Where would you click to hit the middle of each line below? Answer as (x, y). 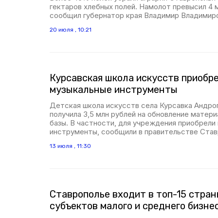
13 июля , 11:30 (70, 146)
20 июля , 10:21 (71, 30)
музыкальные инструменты (114, 90)
